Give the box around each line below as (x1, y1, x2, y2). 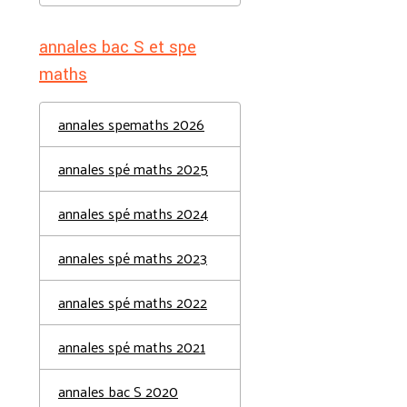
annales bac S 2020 (58, 378, 178, 404)
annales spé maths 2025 (58, 155, 208, 182)
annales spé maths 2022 (58, 289, 207, 315)
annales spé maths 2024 (58, 200, 208, 226)
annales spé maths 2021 (58, 333, 205, 360)
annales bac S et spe (39, 35, 196, 59)
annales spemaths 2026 (58, 111, 204, 137)
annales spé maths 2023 (58, 244, 207, 271)
